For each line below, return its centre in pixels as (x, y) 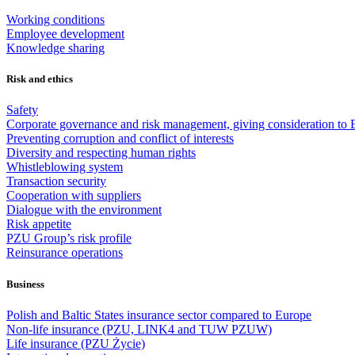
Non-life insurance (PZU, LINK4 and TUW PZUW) (139, 329)
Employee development (65, 34)
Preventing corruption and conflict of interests (120, 139)
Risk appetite (39, 224)
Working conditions (55, 20)
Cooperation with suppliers (74, 196)
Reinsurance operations (65, 253)
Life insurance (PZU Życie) (76, 343)
